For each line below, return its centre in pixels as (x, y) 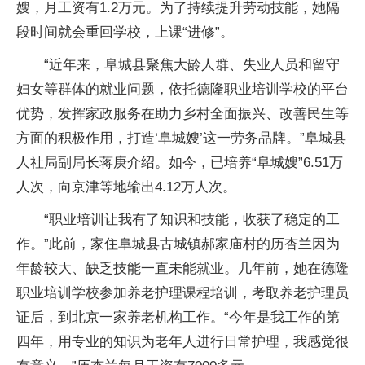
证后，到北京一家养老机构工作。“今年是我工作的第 (178, 317)
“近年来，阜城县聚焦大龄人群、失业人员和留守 (192, 65)
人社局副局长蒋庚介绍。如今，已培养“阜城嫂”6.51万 (180, 163)
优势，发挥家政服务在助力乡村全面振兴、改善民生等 (182, 114)
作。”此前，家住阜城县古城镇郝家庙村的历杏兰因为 (178, 244)
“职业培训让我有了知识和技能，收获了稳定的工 (192, 220)
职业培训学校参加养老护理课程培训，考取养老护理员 (182, 293)
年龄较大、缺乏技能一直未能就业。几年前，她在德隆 (182, 268)
